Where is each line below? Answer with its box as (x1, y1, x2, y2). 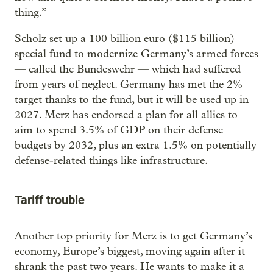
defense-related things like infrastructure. (15, 154, 208, 167)
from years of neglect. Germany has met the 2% (15, 77, 243, 91)
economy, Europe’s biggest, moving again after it (15, 244, 245, 258)
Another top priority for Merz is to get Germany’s (15, 229, 252, 243)
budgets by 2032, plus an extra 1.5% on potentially (15, 138, 257, 152)
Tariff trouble (15, 192, 85, 207)
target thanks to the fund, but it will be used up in (15, 93, 249, 106)
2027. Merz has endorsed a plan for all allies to (15, 108, 238, 121)
